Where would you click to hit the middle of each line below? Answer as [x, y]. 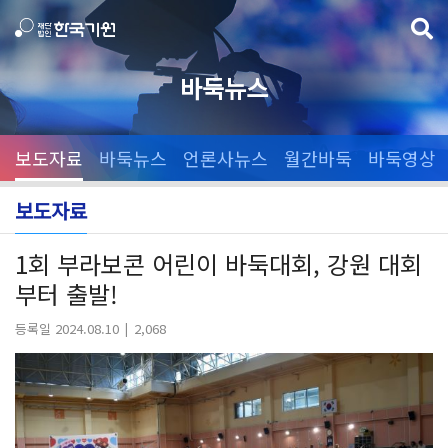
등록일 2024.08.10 [67, 328]
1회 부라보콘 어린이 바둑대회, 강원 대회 [218, 263]
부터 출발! [66, 293]
